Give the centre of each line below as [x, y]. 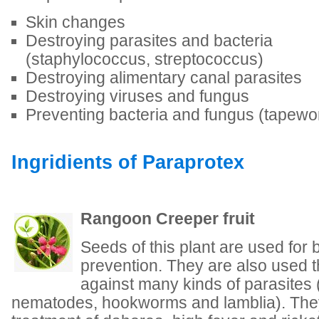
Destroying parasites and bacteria [149, 41]
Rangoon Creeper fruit [168, 219]
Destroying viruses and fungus [137, 96]
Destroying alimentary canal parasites [164, 78]
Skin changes [75, 22]
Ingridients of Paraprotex [128, 162]
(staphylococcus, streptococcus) [145, 59]
